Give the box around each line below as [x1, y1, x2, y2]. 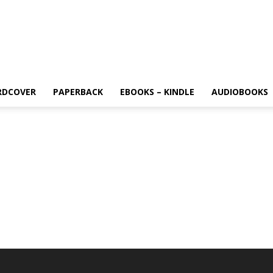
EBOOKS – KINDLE [120, 86, 194, 97]
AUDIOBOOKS [211, 86, 268, 97]
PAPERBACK [53, 86, 103, 97]
